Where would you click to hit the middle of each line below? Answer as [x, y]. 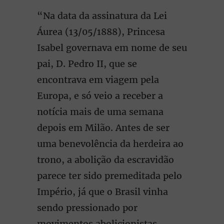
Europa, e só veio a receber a [100, 96]
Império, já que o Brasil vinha [102, 192]
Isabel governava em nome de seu [112, 48]
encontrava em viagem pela [98, 80]
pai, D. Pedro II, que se [87, 64]
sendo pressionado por [87, 208]
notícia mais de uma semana [100, 112]
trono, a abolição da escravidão [105, 160]
